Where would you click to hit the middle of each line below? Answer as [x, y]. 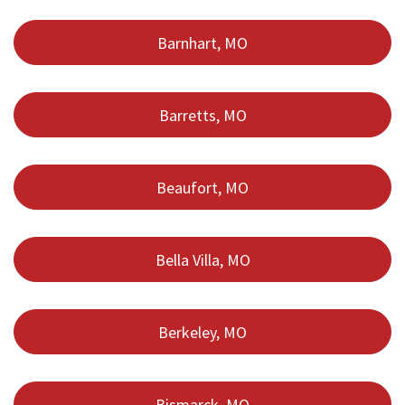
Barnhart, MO [202, 42]
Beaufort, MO [202, 187]
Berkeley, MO [202, 332]
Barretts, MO [202, 115]
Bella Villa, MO [202, 259]
